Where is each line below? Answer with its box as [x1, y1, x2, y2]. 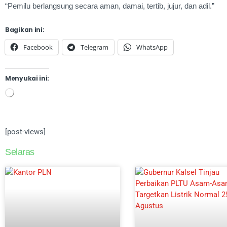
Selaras [5, 146, 34, 157]
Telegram [81, 42, 108, 52]
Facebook [23, 42, 53, 52]
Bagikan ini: [5, 25, 45, 34]
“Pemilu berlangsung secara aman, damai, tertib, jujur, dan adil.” [5, 1, 214, 10]
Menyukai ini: [5, 73, 50, 83]
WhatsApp [136, 42, 168, 52]
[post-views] [5, 127, 46, 136]
